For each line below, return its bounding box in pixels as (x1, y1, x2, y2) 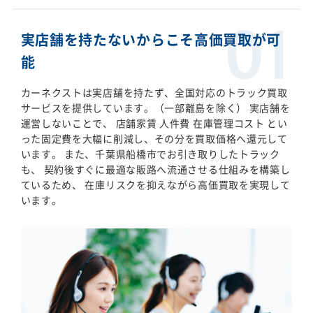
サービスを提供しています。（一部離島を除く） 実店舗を (20, 100, 291, 115)
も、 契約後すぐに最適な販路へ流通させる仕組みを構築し (20, 161, 291, 176)
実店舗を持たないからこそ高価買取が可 (20, 29, 282, 50)
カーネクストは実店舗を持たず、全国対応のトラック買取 (20, 85, 288, 99)
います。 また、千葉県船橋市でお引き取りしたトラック (20, 146, 280, 161)
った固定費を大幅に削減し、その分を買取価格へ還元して (20, 131, 288, 145)
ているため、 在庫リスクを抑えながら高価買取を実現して (20, 177, 291, 191)
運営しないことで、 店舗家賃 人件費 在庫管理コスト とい (20, 115, 288, 130)
